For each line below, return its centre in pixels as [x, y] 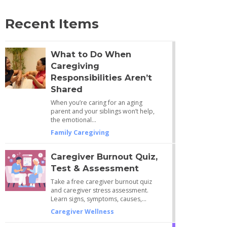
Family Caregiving [80, 132]
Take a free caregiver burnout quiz [101, 181]
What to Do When [91, 54]
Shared [66, 89]
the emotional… [73, 120]
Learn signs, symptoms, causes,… [98, 199]
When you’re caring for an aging [96, 102]
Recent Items [52, 24]
